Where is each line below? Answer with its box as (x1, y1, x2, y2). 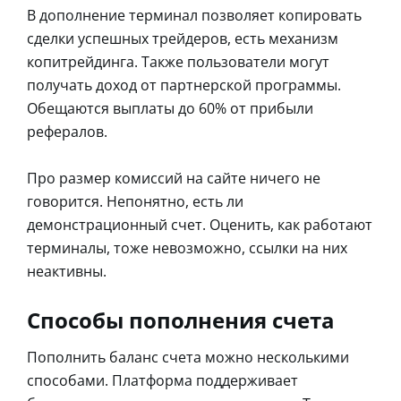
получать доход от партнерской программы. (27, 75, 341, 96)
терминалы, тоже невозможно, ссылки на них (27, 238, 347, 259)
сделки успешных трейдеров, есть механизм (27, 29, 338, 49)
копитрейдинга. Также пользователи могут (27, 52, 329, 73)
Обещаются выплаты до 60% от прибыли (27, 98, 313, 119)
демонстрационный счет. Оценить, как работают (27, 215, 372, 235)
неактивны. (27, 261, 107, 282)
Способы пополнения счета (27, 305, 335, 336)
